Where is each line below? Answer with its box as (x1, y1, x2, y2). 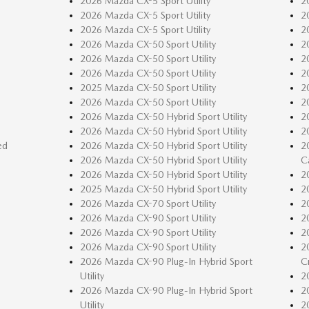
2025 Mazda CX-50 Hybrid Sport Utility (79, 183, 247, 195)
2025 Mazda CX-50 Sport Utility (79, 82, 216, 93)
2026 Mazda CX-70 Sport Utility (79, 198, 216, 209)
